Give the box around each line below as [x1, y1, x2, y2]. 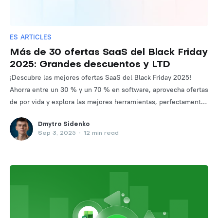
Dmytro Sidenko [38, 121, 90, 127]
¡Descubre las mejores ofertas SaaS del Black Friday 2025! [10, 73, 191, 82]
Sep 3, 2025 [38, 130, 76, 136]
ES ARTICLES [10, 33, 52, 42]
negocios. [10, 122, 40, 131]
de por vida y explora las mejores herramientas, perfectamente [10, 97, 205, 107]
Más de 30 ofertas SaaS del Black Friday [10, 48, 208, 57]
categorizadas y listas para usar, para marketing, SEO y [10, 109, 178, 119]
